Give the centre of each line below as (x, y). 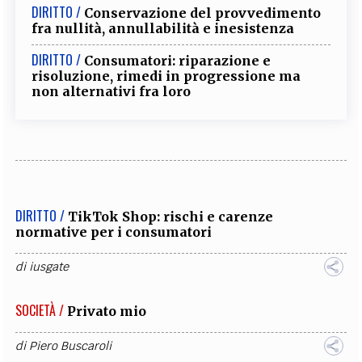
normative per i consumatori (114, 232)
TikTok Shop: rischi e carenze (171, 217)
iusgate (49, 267)
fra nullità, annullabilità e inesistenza (163, 28)
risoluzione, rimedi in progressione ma (166, 76)
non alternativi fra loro (112, 91)
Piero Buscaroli (71, 346)
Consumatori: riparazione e (178, 61)
